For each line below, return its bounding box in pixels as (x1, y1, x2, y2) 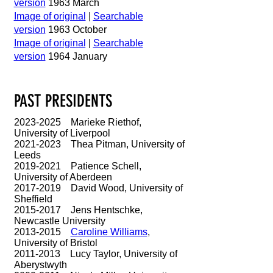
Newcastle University (13, 216, 105, 226)
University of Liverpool (13, 128, 110, 138)
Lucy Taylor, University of (60, 249, 177, 259)
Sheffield (13, 194, 52, 204)
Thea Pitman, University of (60, 139, 185, 149)
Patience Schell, (60, 161, 141, 171)
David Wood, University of (60, 183, 183, 193)
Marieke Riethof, (60, 117, 141, 127)
